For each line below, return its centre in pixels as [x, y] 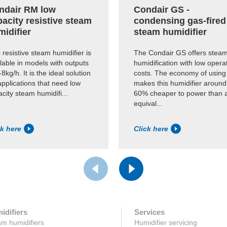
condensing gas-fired [180, 21]
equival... [148, 103]
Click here [151, 129]
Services [149, 212]
